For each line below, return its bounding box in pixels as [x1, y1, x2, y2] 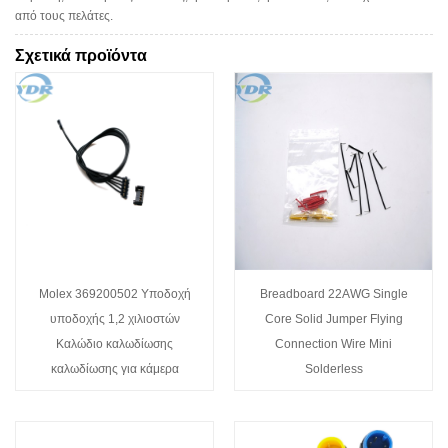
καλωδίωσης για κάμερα [50, 361, 179, 376]
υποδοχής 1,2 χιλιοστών [49, 311, 180, 326]
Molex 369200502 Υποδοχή [38, 286, 191, 301]
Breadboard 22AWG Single [259, 286, 408, 301]
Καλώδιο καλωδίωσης [56, 336, 173, 351]
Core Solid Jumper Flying [264, 311, 403, 326]
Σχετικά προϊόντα [15, 46, 147, 64]
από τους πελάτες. [15, 9, 113, 23]
